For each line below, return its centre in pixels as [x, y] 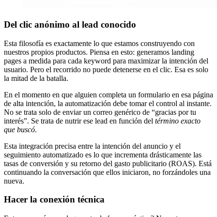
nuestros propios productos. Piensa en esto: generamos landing [99, 52]
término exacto [178, 121]
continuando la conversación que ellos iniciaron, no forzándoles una [107, 172]
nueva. [14, 181]
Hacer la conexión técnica [54, 200]
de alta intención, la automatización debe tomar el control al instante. [108, 103]
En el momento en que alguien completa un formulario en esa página [108, 94]
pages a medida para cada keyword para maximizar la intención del [106, 61]
